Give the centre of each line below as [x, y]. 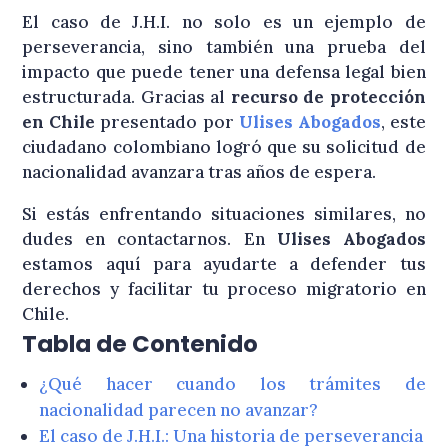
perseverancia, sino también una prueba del [224, 47]
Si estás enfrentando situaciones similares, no [224, 214]
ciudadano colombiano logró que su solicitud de [224, 147]
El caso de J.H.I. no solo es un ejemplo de [224, 22]
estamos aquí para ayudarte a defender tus [224, 264]
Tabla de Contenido [140, 344]
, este [403, 122]
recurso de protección [328, 97]
